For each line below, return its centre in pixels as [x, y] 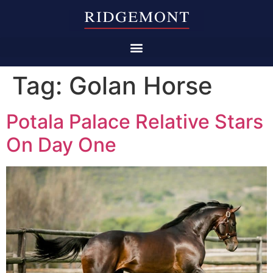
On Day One [61, 145]
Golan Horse [141, 86]
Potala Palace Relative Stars [135, 122]
